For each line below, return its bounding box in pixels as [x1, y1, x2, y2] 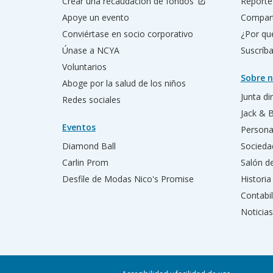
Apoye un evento [62, 12, 129, 24]
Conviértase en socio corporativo [62, 28, 193, 40]
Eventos [62, 121, 96, 133]
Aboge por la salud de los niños [62, 77, 186, 90]
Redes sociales [62, 94, 121, 106]
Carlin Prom [62, 157, 108, 169]
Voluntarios [62, 61, 107, 73]
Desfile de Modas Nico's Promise [62, 173, 194, 185]
